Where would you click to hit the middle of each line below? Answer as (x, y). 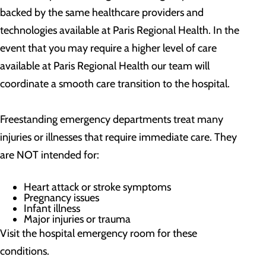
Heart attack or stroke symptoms (97, 187)
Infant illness (52, 208)
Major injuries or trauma (77, 219)
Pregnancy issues (61, 198)
